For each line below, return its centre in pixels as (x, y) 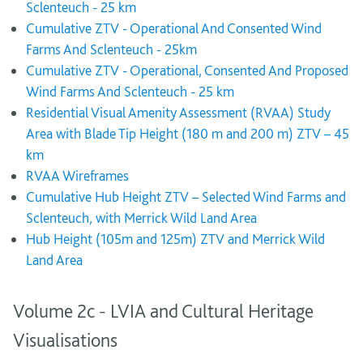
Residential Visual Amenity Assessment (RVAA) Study (178, 112)
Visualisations (65, 340)
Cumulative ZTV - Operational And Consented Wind (174, 28)
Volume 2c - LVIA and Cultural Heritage (163, 311)
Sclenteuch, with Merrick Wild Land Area (141, 218)
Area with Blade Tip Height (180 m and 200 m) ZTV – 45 (188, 133)
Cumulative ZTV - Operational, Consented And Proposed (187, 70)
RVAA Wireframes (77, 175)
